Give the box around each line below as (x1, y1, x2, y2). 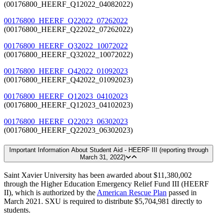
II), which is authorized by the (4, 188, 97, 197)
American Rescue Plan (97, 188, 167, 197)
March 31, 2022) (80, 153, 125, 161)
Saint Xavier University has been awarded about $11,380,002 (4, 171, 192, 180)
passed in (167, 188, 197, 197)
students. (4, 206, 31, 215)
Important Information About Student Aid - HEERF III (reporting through (9, 146, 208, 154)
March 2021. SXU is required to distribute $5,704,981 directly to (4, 197, 202, 206)
